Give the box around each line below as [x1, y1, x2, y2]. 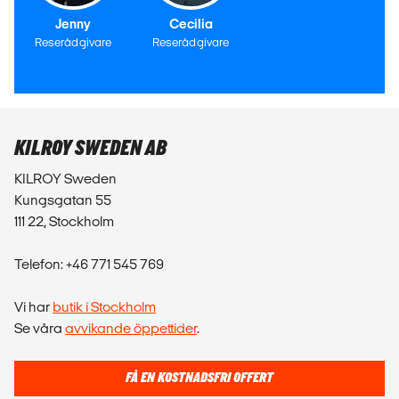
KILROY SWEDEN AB [14, 134, 167, 161]
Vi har [14, 298, 53, 314]
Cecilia [168, 16, 213, 31]
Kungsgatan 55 [14, 191, 111, 208]
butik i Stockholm [53, 298, 156, 314]
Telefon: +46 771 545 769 [14, 256, 167, 272]
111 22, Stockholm [14, 213, 114, 229]
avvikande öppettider [65, 320, 197, 336]
